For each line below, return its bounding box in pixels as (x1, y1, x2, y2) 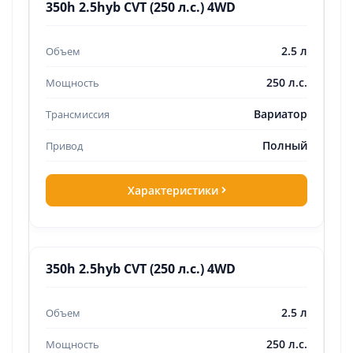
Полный (262, 138, 307, 153)
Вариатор (254, 106, 307, 121)
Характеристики (127, 183, 218, 198)
